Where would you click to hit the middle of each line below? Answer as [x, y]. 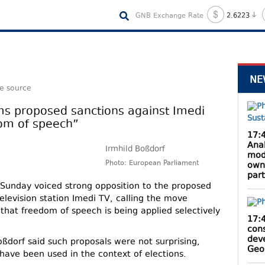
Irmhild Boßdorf [135, 150]
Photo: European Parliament [152, 164]
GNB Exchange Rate [169, 16]
